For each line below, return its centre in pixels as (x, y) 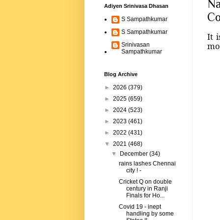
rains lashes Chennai (147, 164)
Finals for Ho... (145, 196)
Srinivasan (136, 45)
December (135, 154)
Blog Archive (121, 74)
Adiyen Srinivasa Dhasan (136, 6)
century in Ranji (147, 189)
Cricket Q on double (145, 182)
